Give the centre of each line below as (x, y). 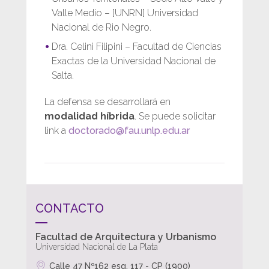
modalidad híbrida (89, 116)
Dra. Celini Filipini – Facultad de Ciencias (137, 46)
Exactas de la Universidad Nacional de (134, 61)
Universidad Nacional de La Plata (97, 246)
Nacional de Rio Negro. (101, 27)
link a (56, 130)
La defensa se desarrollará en (107, 101)
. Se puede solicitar (175, 116)
